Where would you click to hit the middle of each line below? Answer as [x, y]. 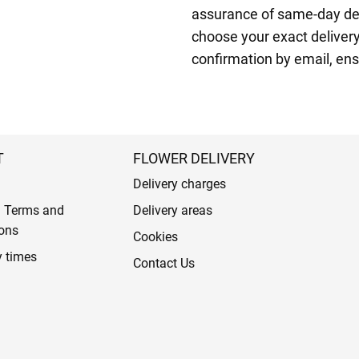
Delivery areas [172, 211]
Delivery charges [179, 184]
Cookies [155, 237]
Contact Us [163, 264]
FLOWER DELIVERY [194, 159]
